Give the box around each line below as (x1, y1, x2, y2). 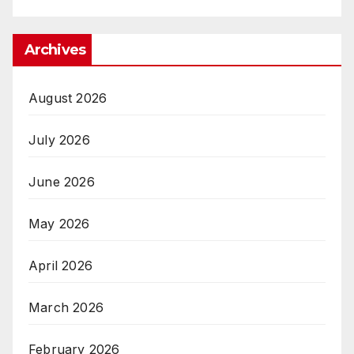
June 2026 (28, 174, 95, 190)
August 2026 (28, 90, 107, 107)
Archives (24, 41, 85, 59)
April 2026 (28, 258, 92, 274)
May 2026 (28, 216, 90, 232)
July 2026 (28, 132, 90, 149)
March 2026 (28, 299, 104, 316)
